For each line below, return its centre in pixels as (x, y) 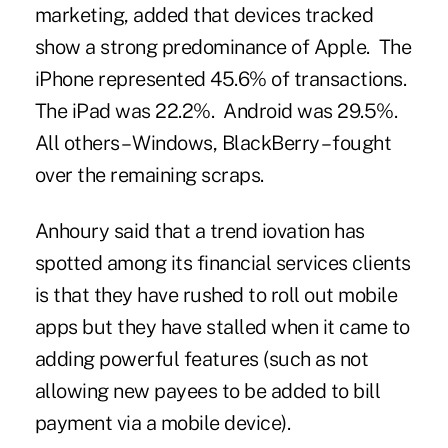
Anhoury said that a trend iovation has (199, 230)
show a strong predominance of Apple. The (223, 46)
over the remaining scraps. (149, 174)
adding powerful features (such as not (201, 358)
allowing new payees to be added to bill (207, 390)
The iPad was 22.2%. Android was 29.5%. (216, 110)
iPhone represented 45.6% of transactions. (222, 78)
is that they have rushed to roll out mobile (216, 294)
